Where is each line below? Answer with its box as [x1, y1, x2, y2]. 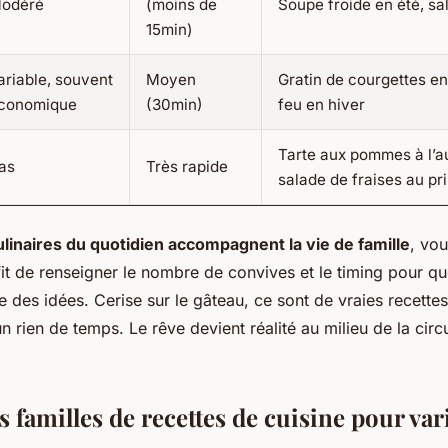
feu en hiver [278, 95, 365, 115]
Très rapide [146, 157, 228, 177]
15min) [146, 20, 193, 40]
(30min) [146, 95, 203, 115]
